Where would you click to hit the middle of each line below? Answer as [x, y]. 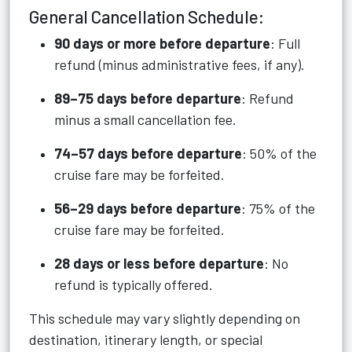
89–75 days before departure [148, 98]
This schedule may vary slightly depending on [165, 318]
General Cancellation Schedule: [147, 16]
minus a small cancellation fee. [145, 119]
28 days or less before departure [159, 263]
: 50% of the [279, 153]
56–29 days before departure [148, 208]
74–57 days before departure [148, 153]
